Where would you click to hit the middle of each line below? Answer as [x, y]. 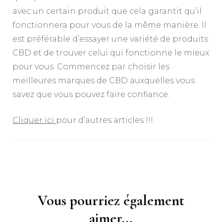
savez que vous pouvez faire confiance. [91, 95]
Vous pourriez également [111, 201]
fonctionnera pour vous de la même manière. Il [110, 25]
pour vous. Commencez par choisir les [91, 67]
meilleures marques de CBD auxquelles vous [104, 81]
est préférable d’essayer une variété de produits [110, 39]
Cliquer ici [34, 120]
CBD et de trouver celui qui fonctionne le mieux [111, 53]
